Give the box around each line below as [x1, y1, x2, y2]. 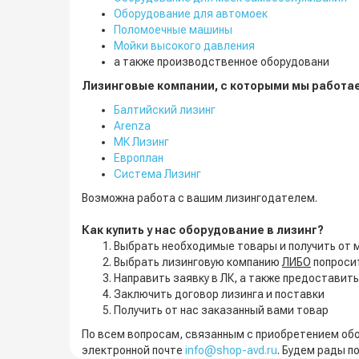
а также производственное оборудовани [114, 55, 329, 68]
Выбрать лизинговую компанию [114, 256, 282, 268]
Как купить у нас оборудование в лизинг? [82, 224, 324, 236]
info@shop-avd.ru [185, 344, 277, 357]
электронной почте [82, 344, 185, 357]
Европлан [114, 151, 163, 164]
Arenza [114, 119, 151, 132]
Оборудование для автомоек [114, 7, 268, 20]
